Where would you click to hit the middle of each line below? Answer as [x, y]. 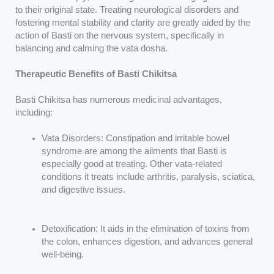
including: [34, 113]
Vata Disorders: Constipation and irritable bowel [136, 139]
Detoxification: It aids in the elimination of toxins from [146, 228]
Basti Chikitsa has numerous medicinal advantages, [118, 100]
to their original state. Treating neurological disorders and [127, 10]
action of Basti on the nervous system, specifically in [119, 36]
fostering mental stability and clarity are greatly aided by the [132, 23]
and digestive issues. [84, 190]
